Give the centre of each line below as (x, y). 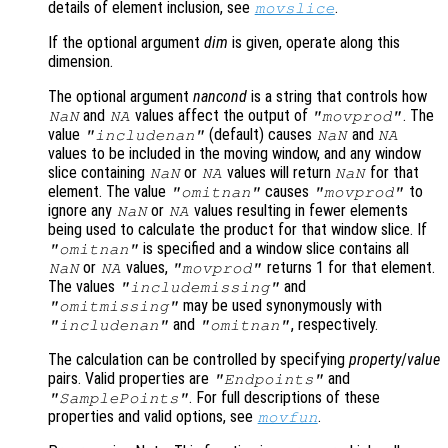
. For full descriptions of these (285, 398)
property (375, 360)
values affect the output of (221, 116)
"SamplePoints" (118, 398)
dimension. (80, 62)
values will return (278, 173)
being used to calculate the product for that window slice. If (237, 230)
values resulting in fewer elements (298, 211)
